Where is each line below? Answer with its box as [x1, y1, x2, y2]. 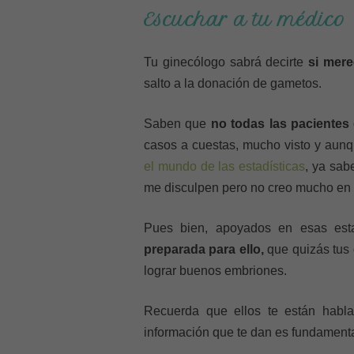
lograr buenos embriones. [144, 264, 287, 277]
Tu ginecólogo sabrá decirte [144, 55, 309, 69]
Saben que [144, 117, 211, 130]
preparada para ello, [144, 243, 264, 256]
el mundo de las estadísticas [144, 160, 306, 173]
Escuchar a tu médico [144, 9, 345, 31]
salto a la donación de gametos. [144, 77, 322, 90]
